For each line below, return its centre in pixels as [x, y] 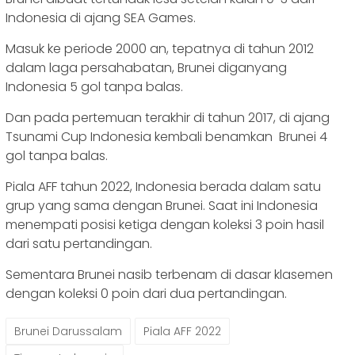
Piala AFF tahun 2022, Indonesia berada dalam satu [163, 186]
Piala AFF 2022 [182, 331]
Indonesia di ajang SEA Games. [102, 17]
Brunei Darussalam [68, 331]
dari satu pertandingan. [80, 243]
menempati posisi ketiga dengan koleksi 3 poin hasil [165, 224]
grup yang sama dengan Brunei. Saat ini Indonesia [162, 205]
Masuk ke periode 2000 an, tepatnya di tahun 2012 [160, 48]
